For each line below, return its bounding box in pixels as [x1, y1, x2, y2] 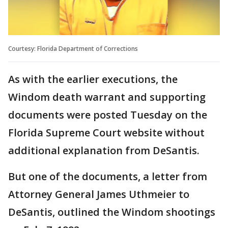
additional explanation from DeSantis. [8, 143, 199, 157]
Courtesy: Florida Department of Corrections [8, 44, 138, 53]
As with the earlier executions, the [8, 72, 178, 86]
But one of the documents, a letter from [8, 169, 207, 183]
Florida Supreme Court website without [8, 125, 205, 139]
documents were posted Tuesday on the [8, 107, 207, 122]
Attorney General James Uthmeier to [8, 187, 189, 201]
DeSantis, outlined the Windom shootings [8, 205, 215, 219]
